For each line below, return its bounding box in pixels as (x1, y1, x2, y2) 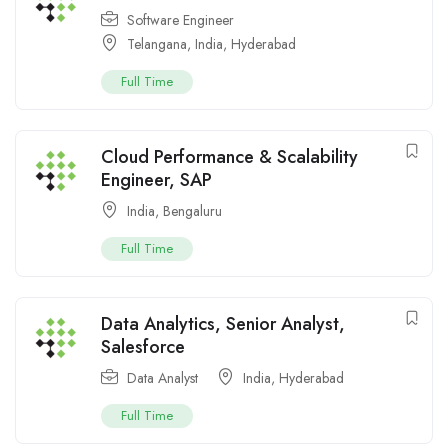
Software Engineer (127, 10, 234, 31)
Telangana (127, 34, 187, 55)
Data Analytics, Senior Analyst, (101, 311, 345, 338)
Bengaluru (163, 201, 222, 222)
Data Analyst (127, 368, 198, 389)
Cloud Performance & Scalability (101, 144, 358, 171)
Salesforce (101, 334, 185, 361)
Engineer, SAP (101, 167, 212, 194)
